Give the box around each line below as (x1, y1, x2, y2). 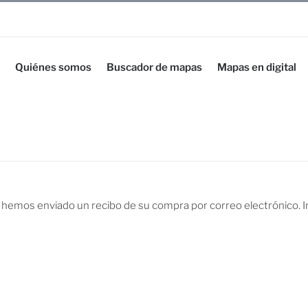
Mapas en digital (217, 60, 296, 74)
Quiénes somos (15, 60, 91, 74)
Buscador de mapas (107, 60, 202, 74)
